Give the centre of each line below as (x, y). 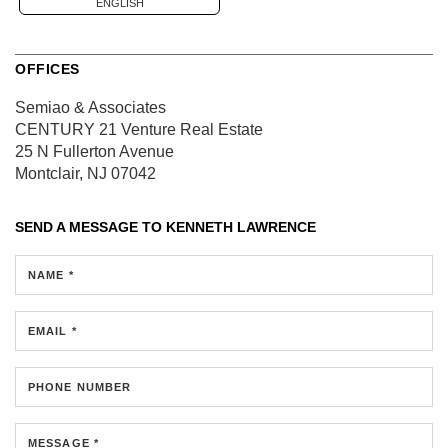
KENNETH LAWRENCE (241, 226)
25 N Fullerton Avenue (94, 151)
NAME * (51, 274)
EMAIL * (52, 330)
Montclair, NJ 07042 (85, 173)
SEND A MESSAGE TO (90, 226)
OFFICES (47, 68)
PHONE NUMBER (80, 386)
